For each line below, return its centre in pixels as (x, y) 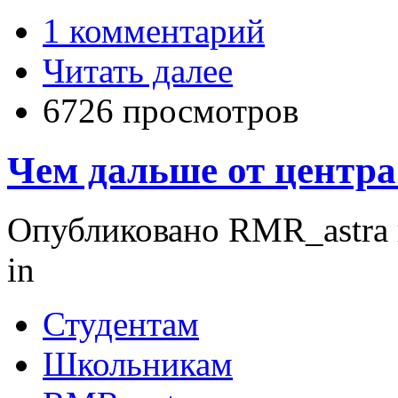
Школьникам (138, 364)
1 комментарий (154, 31)
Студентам (121, 324)
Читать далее (138, 71)
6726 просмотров (171, 111)
